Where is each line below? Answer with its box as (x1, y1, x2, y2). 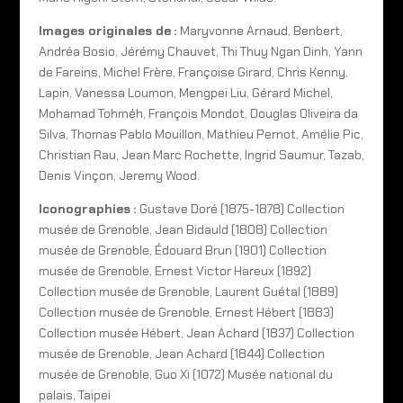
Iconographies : (38, 200, 139, 217)
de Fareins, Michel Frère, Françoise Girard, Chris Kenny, (38, 63, 348, 80)
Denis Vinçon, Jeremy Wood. (38, 166, 200, 184)
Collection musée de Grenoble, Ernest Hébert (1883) (38, 303, 334, 320)
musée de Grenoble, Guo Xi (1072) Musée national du (38, 365, 333, 382)
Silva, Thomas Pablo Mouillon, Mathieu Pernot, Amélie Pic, (38, 125, 363, 142)
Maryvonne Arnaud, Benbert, (179, 22, 343, 39)
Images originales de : (38, 22, 180, 39)
